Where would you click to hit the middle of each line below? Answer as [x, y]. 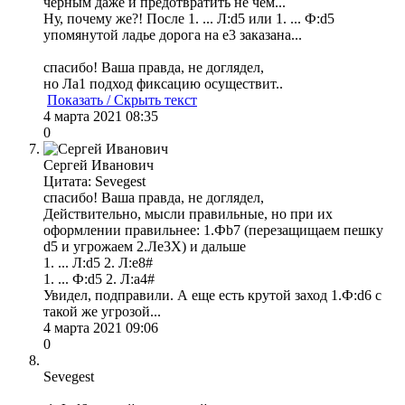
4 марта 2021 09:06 [101, 327]
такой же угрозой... [102, 311]
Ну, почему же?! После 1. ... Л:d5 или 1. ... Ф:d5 [189, 18]
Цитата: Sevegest [94, 181]
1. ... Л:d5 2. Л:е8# [98, 262]
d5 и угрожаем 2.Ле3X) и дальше [145, 246]
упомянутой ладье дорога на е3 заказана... [173, 34]
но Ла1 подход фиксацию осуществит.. [165, 83]
